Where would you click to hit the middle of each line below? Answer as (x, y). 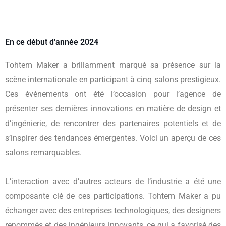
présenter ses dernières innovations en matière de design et (113, 108)
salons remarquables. (43, 152)
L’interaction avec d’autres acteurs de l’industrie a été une (113, 181)
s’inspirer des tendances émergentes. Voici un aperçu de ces (113, 138)
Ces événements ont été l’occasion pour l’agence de (113, 94)
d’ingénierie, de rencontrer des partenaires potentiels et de (113, 123)
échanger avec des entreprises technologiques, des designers (113, 210)
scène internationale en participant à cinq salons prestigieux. (113, 79)
